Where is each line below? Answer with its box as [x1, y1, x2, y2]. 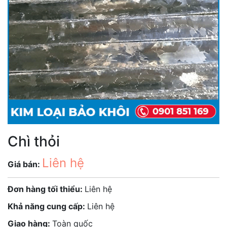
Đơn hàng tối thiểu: [8, 184, 85, 194]
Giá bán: [8, 159, 42, 169]
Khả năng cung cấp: [8, 201, 87, 211]
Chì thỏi [8, 133, 60, 150]
